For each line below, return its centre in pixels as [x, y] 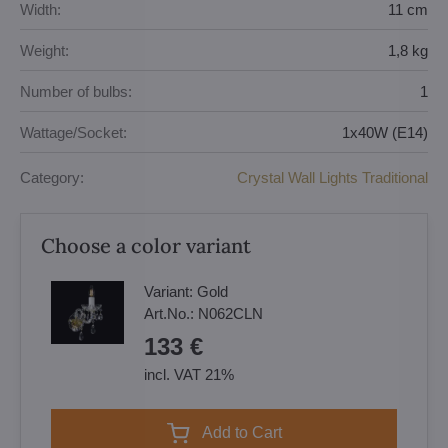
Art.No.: [171, 313]
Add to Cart [247, 432]
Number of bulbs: [76, 91]
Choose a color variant [146, 245]
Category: [52, 177]
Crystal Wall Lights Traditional [332, 177]
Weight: [44, 50]
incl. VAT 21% [189, 374]
